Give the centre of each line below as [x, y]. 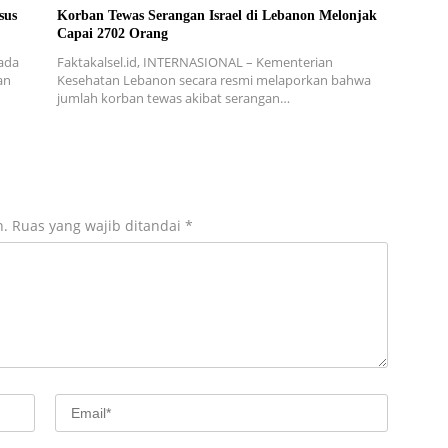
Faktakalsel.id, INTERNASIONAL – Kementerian [195, 62]
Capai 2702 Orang [112, 34]
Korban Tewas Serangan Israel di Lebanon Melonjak [217, 16]
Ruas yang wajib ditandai [98, 226]
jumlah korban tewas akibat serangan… [173, 98]
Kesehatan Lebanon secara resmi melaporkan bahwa [214, 80]
